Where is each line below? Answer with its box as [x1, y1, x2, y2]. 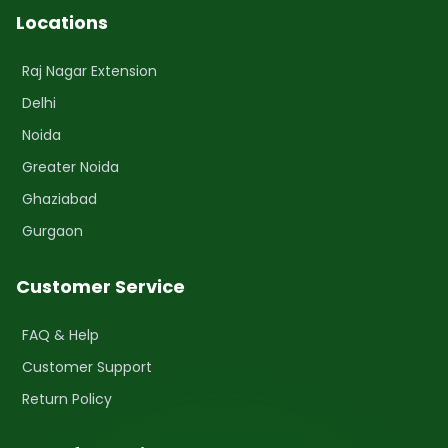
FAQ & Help [22, 325, 99, 346]
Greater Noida [22, 157, 119, 178]
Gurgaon [22, 221, 83, 242]
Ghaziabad [22, 189, 97, 210]
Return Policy [22, 389, 112, 410]
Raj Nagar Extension [22, 61, 157, 82]
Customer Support [22, 357, 152, 378]
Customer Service [16, 274, 185, 300]
